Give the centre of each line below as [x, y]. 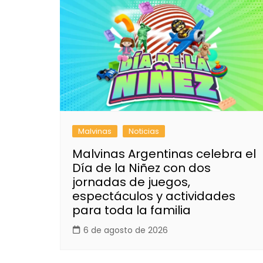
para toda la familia [131, 210]
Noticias [144, 131]
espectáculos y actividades [154, 196]
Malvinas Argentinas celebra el [164, 154]
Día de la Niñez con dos [141, 168]
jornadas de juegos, [131, 182]
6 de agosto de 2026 [126, 230]
